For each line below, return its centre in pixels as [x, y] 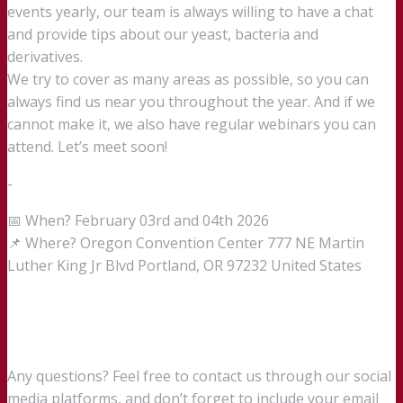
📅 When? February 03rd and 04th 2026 [138, 221]
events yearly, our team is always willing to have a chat [190, 12]
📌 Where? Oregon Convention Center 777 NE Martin [186, 243]
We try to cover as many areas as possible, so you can [188, 80]
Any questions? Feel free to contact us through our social [199, 376]
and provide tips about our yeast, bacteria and [163, 35]
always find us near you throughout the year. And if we [191, 102]
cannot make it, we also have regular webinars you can [192, 125]
